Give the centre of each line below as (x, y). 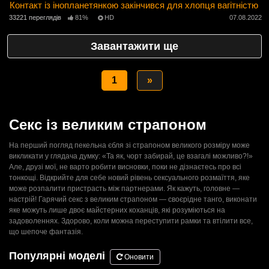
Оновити (138, 257)
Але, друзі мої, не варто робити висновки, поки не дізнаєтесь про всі (125, 167)
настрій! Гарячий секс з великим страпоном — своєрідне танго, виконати (133, 200)
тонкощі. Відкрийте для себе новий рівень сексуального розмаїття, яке (129, 178)
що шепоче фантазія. (46, 232)
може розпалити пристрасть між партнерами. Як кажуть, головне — (124, 189)
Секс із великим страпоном (108, 125)
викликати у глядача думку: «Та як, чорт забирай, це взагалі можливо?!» (131, 156)
